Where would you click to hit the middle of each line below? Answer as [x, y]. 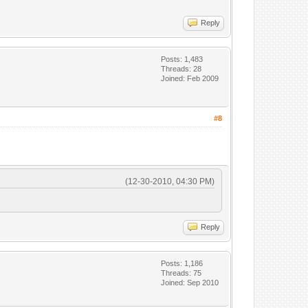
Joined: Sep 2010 [190, 283]
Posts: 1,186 [182, 263]
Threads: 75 [181, 273]
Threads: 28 [181, 69]
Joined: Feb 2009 [190, 78]
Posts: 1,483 [182, 59]
